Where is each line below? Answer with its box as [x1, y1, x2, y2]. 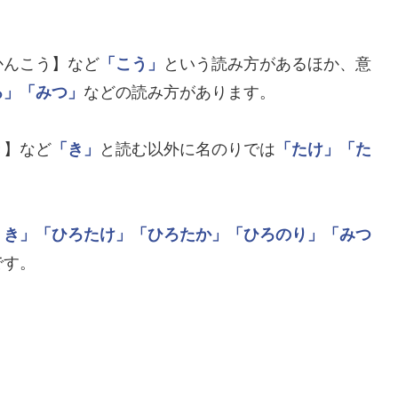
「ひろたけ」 [36, 226, 131, 244]
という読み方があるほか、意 [163, 55, 371, 74]
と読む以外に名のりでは [99, 140, 275, 159]
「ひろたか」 [131, 226, 227, 244]
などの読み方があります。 [84, 84, 275, 102]
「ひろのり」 [227, 226, 323, 244]
